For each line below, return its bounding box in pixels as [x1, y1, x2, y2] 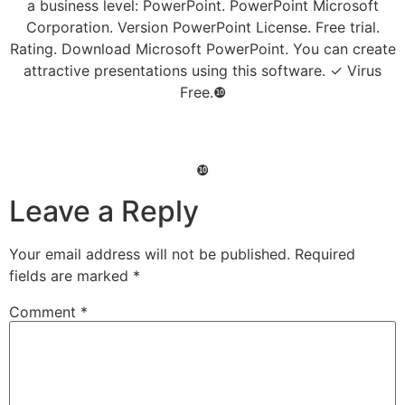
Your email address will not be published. [9, 244, 290, 263]
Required [295, 244, 355, 263]
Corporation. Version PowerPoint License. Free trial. [25, 17, 380, 36]
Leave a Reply [9, 193, 199, 229]
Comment [9, 302, 80, 321]
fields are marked [9, 266, 133, 285]
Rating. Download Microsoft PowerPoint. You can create [9, 39, 396, 58]
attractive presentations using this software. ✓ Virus [24, 61, 381, 80]
